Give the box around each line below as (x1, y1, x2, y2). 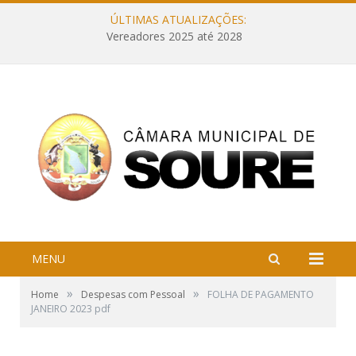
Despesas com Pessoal (81, 288, 185, 302)
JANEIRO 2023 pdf (31, 302, 110, 316)
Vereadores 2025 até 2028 (106, 29, 242, 44)
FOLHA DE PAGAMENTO (207, 288, 314, 302)
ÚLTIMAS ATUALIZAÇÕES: (110, 12, 246, 27)
